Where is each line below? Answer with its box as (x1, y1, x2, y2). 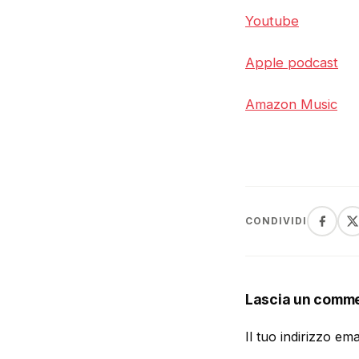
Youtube (245, 12, 299, 29)
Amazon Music (245, 96, 337, 113)
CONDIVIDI (245, 215, 307, 228)
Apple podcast (245, 54, 338, 71)
